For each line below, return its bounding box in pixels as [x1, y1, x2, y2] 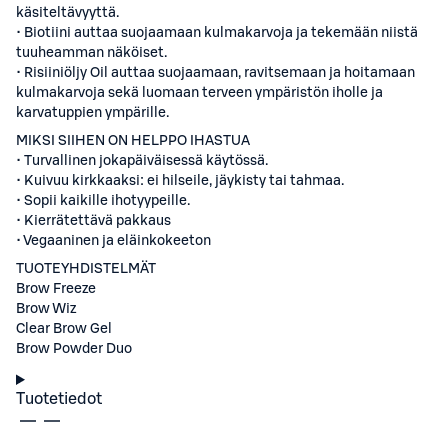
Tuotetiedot [16, 391, 102, 407]
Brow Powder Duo [16, 342, 132, 356]
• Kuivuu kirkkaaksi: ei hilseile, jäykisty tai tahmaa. [16, 174, 344, 188]
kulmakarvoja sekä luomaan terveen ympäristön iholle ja [16, 86, 383, 100]
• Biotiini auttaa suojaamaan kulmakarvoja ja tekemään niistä [16, 26, 418, 40]
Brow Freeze [16, 282, 96, 296]
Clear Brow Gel [16, 322, 112, 336]
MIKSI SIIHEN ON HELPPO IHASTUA [16, 134, 250, 148]
